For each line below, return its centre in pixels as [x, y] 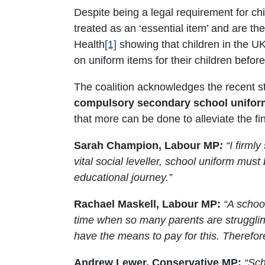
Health [89, 44]
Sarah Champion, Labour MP [147, 146]
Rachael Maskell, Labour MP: [147, 204]
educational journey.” [123, 177]
